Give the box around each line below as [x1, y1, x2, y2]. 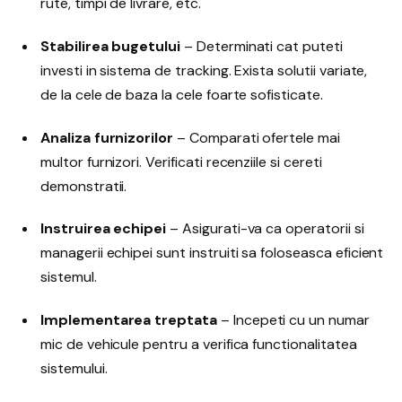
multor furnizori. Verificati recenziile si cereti [40, 152, 322, 171]
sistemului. [40, 359, 108, 379]
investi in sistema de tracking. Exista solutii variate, [40, 60, 368, 80]
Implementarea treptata [40, 310, 217, 330]
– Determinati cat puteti [180, 36, 343, 56]
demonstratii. [40, 176, 127, 196]
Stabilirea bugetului [40, 36, 181, 56]
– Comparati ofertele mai [173, 127, 340, 147]
